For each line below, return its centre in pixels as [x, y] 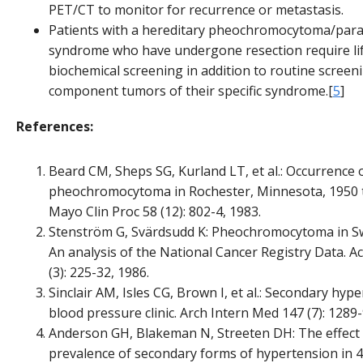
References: [55, 127]
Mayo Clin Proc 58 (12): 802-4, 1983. [155, 211]
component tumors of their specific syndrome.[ [191, 91]
